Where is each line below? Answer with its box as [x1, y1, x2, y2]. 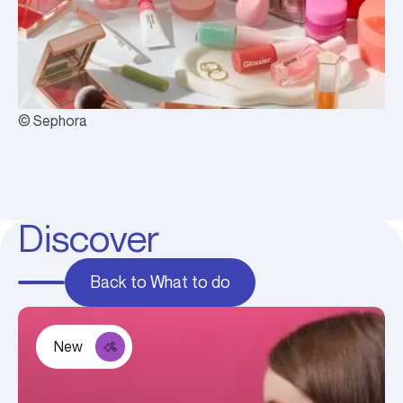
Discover [18, 216, 159, 262]
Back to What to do [90, 273, 230, 292]
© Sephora [18, 112, 87, 130]
